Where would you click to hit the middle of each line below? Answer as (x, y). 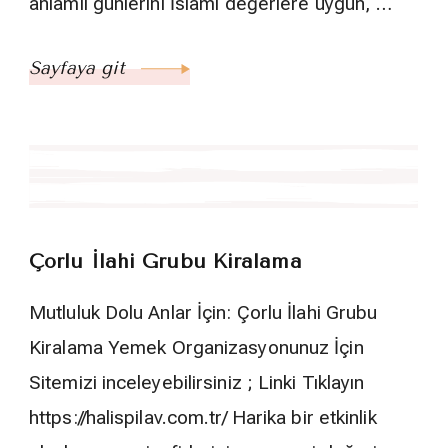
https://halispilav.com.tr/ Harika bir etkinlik (203, 418)
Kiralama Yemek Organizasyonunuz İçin (196, 348)
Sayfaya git (80, 68)
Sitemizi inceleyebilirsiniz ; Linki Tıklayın (197, 383)
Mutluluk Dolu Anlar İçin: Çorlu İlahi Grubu (203, 313)
